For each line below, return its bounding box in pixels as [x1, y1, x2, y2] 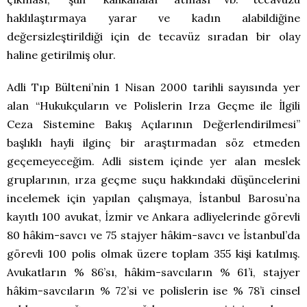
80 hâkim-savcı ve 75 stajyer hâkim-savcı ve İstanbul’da [7, 228, 300, 243]
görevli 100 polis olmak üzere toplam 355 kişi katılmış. [7, 247, 300, 261]
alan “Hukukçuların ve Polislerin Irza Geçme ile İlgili [7, 99, 300, 113]
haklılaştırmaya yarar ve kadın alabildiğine [7, 11, 300, 25]
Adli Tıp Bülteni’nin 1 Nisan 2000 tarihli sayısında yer [7, 80, 300, 95]
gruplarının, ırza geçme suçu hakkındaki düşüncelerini [7, 173, 300, 187]
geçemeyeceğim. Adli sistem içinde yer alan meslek [7, 154, 300, 169]
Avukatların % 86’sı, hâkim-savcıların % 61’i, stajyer [7, 265, 300, 280]
